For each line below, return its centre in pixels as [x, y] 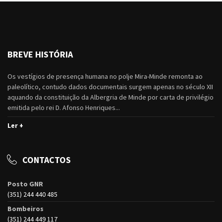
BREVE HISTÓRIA [40, 55]
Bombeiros [26, 209]
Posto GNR [25, 184]
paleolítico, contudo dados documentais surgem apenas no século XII [110, 87]
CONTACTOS [47, 160]
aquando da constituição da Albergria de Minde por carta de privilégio [111, 97]
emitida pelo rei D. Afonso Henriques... [64, 108]
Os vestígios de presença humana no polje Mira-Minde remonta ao [105, 77]
